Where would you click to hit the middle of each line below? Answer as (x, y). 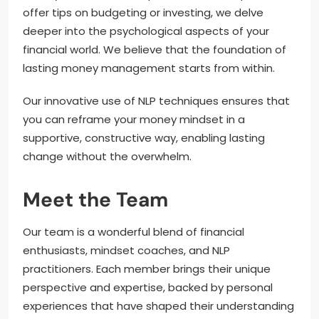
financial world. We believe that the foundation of (155, 49)
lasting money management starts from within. (149, 68)
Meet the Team (95, 200)
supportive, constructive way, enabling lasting (144, 138)
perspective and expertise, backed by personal (148, 287)
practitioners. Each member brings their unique (147, 269)
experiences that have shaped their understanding (158, 306)
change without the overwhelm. (107, 156)
